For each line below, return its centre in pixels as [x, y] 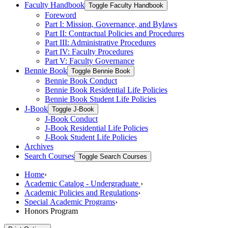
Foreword [61, 15]
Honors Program [51, 211]
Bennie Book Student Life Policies [101, 99]
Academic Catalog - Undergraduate [82, 183]
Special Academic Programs [70, 202]
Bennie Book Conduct [81, 80]
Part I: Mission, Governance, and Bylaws [111, 24]
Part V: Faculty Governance [90, 61]
